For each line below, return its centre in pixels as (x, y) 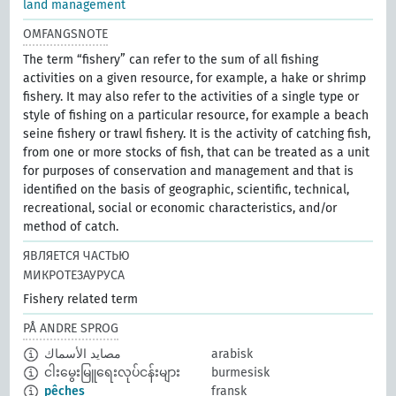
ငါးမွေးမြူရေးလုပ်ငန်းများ (111, 373)
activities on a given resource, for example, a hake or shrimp (195, 79)
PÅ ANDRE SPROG (71, 329)
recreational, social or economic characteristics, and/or (180, 209)
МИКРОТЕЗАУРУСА (74, 276)
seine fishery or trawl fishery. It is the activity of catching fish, (197, 134)
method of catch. (71, 227)
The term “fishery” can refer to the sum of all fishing (171, 60)
